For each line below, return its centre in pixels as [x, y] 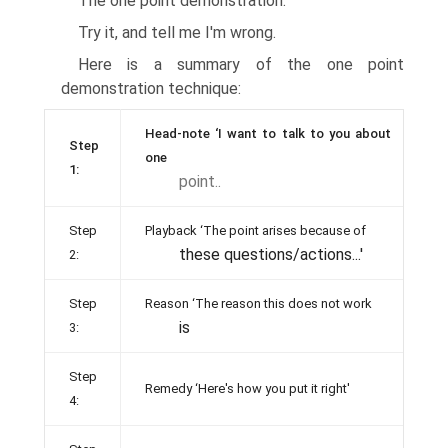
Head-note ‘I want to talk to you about [268, 133]
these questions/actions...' [271, 254]
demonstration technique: [151, 88]
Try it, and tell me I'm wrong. [177, 32]
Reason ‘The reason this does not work [258, 303]
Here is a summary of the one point [241, 64]
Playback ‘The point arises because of [255, 230]
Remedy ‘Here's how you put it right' [247, 388]
